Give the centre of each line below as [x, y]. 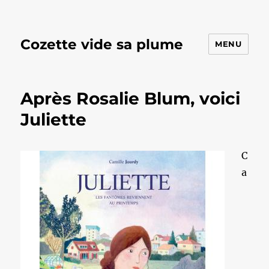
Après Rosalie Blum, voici [131, 98]
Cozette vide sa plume [102, 44]
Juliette [54, 119]
